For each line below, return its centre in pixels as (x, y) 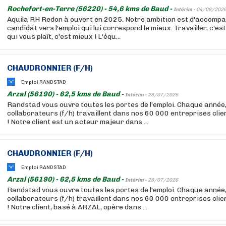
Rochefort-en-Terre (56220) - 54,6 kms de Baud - (90, 9)
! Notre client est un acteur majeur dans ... (78, 122)
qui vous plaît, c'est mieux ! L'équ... (64, 37)
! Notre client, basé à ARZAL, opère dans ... (77, 207)
